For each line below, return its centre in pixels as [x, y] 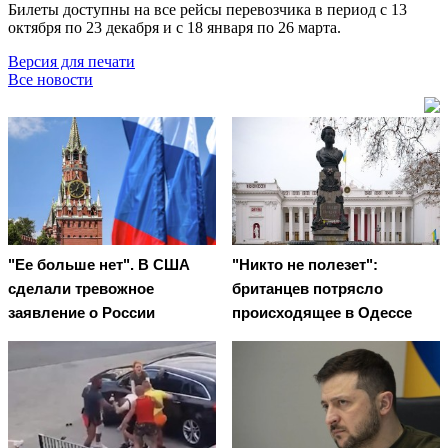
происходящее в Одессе [322, 313]
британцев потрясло [307, 289]
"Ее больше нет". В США [99, 265]
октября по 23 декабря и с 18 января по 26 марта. [174, 27]
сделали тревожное [81, 289]
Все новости [50, 79]
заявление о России [81, 313]
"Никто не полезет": [305, 265]
